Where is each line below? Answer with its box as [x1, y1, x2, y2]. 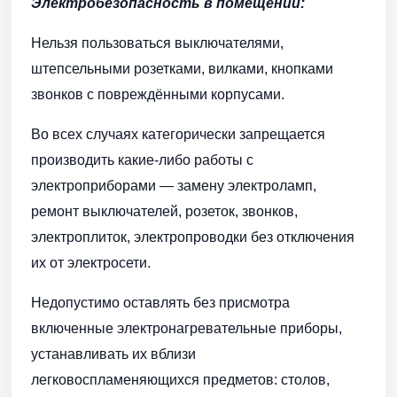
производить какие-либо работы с [31, 152, 253, 168]
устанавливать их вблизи [31, 346, 196, 362]
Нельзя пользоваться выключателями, [31, 35, 284, 51]
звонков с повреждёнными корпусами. [31, 87, 284, 103]
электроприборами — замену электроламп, [31, 178, 316, 194]
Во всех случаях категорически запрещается [31, 127, 325, 143]
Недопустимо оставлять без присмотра [31, 295, 290, 311]
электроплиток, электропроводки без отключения [31, 230, 354, 245]
